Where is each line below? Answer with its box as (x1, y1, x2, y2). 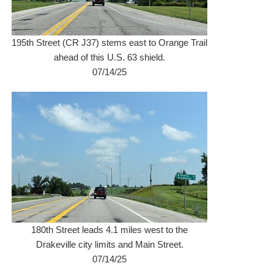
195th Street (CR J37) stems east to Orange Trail (12, 37, 208, 48)
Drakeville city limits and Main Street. (35, 239, 183, 250)
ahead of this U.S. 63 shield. (54, 52, 166, 62)
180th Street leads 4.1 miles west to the (31, 224, 188, 235)
